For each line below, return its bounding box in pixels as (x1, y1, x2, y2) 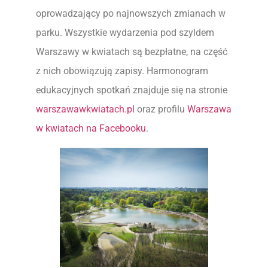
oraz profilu (135, 103, 187, 115)
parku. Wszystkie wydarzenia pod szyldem (36, 27, 214, 39)
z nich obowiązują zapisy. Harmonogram (36, 65, 208, 77)
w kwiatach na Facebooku (36, 123, 146, 135)
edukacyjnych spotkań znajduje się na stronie (36, 84, 227, 96)
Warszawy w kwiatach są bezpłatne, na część (36, 46, 227, 58)
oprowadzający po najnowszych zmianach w (36, 8, 226, 20)
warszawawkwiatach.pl (36, 103, 135, 115)
